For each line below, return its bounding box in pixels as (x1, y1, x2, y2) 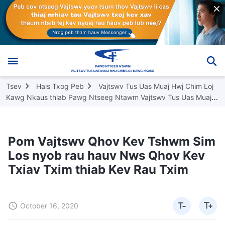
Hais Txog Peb (36, 81, 84, 90)
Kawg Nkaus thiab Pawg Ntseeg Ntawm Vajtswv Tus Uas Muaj (6, 92, 211, 101)
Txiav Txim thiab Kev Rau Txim (8, 162, 188, 177)
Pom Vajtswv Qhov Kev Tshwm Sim (8, 134, 215, 149)
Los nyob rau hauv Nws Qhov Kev (8, 148, 205, 163)
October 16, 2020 (20, 201, 78, 210)
